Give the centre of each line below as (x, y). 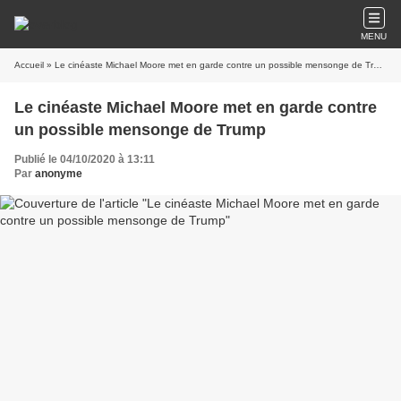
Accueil (29, 65)
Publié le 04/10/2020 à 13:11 (85, 159)
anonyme (59, 174)
